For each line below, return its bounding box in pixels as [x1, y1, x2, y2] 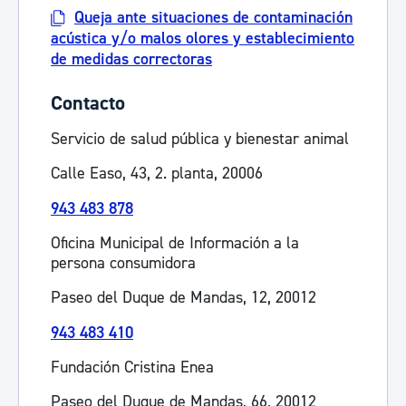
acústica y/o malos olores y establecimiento [51, 28, 354, 49]
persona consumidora [51, 253, 196, 274]
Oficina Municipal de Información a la [51, 233, 299, 254]
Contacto [51, 91, 125, 116]
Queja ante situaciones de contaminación [74, 7, 353, 28]
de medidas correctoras [51, 49, 212, 70]
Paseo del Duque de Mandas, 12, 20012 [51, 287, 316, 308]
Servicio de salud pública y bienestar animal [51, 129, 349, 150]
